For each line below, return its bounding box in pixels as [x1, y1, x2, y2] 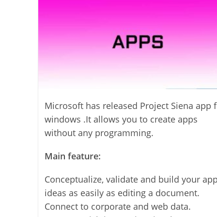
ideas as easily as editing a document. [44, 187, 200, 199]
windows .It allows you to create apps [44, 113, 198, 125]
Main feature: [44, 150, 101, 162]
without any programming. [44, 127, 154, 139]
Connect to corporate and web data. [44, 201, 191, 213]
